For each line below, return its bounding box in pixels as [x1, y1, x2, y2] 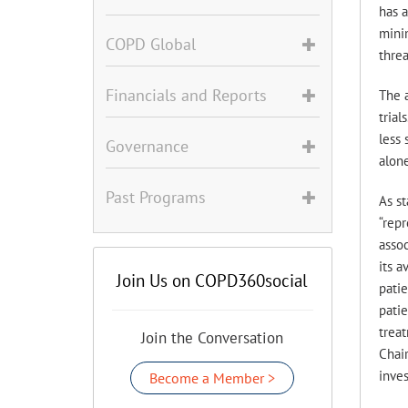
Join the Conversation [141, 328, 284, 348]
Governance [106, 136, 189, 157]
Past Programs [106, 187, 206, 208]
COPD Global [106, 34, 196, 55]
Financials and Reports [106, 85, 267, 106]
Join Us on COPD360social [117, 270, 309, 291]
